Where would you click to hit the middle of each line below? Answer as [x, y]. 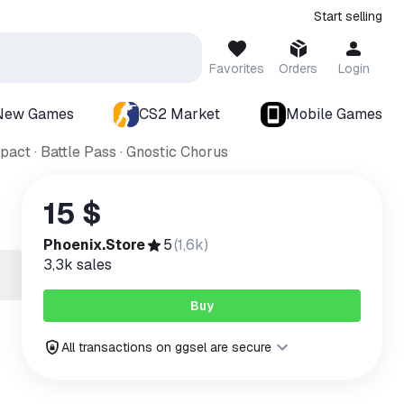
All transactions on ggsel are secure [166, 347]
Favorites [237, 69]
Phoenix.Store [94, 245]
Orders [298, 69]
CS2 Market [180, 114]
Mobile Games [334, 114]
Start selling [348, 16]
